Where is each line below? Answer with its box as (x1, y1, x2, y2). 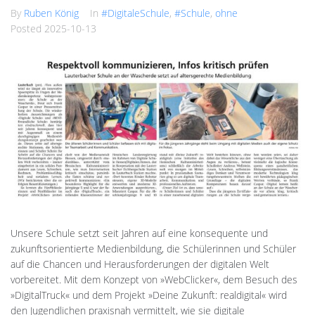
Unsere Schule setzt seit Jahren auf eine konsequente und (11, 226, 268, 240)
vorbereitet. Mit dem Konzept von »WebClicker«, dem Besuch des (11, 272, 297, 286)
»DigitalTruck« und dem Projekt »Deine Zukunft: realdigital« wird (11, 288, 287, 302)
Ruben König (24, 6, 79, 20)
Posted (11, 21, 44, 35)
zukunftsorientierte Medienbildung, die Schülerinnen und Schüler (11, 241, 296, 255)
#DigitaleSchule (101, 6, 169, 20)
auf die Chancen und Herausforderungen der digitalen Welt (11, 257, 269, 271)
